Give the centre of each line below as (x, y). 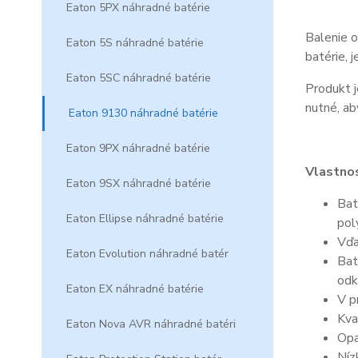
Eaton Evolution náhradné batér (147, 254)
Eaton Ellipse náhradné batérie (145, 219)
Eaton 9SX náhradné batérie (139, 183)
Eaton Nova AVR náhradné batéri (151, 324)
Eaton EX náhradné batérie (135, 289)
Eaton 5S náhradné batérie (135, 43)
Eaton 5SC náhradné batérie (139, 78)
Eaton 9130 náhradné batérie (143, 113)
